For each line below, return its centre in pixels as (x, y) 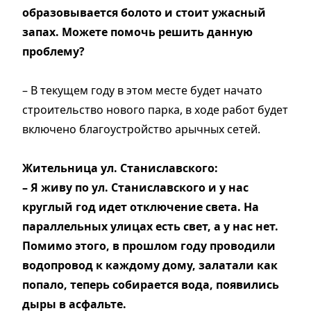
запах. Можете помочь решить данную (137, 32)
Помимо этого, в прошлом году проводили (149, 245)
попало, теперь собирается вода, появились (151, 284)
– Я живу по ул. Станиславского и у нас (135, 187)
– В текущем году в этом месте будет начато (142, 90)
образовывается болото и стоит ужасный (144, 12)
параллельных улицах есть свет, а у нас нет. (150, 226)
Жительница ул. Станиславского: (120, 168)
